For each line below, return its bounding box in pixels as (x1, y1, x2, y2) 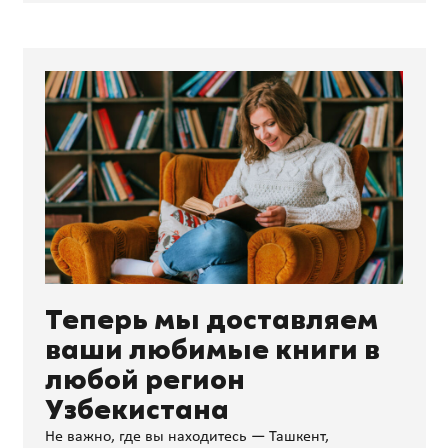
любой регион (45, 365, 245, 398)
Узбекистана (45, 395, 229, 428)
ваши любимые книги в (45, 335, 380, 368)
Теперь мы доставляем (45, 305, 378, 338)
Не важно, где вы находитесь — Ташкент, (45, 429, 329, 446)
